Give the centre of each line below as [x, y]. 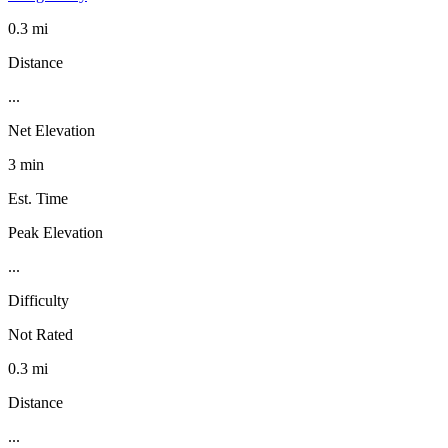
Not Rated [40, 334]
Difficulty [38, 300]
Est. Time [38, 198]
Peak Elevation [55, 232]
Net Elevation [51, 130]
